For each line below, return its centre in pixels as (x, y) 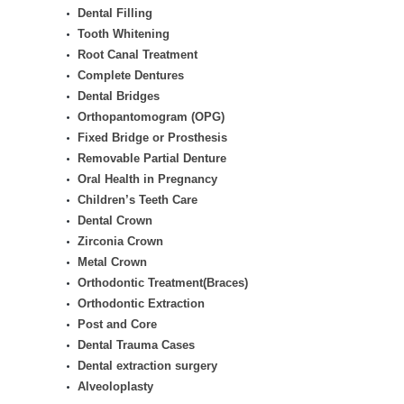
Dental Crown (115, 220)
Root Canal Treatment (138, 55)
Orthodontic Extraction (141, 303)
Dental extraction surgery (147, 366)
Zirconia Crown (120, 241)
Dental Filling (115, 13)
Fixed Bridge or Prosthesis (152, 138)
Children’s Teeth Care (138, 200)
